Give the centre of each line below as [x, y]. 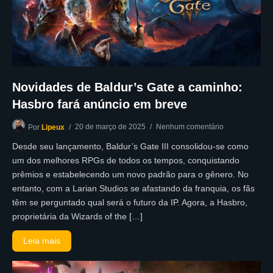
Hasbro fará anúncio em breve [100, 105]
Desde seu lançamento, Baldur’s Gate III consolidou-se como [130, 147]
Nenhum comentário [190, 127]
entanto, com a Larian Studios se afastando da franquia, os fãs [133, 189]
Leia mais [42, 241]
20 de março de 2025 [110, 127]
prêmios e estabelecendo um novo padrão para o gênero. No [130, 175]
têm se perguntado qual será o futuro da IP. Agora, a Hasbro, [130, 203]
